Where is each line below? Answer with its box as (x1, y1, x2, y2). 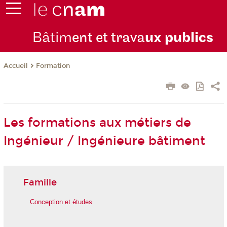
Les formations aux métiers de (3, 116, 191, 130)
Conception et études (29, 198, 92, 206)
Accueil (3, 62, 28, 70)
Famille (23, 176, 57, 188)
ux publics (144, 29, 213, 47)
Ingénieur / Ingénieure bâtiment (3, 134, 205, 148)
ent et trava (71, 29, 145, 47)
